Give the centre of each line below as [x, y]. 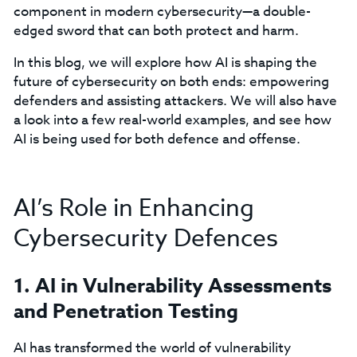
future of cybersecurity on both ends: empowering [171, 82]
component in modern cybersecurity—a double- [162, 12]
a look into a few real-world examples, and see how [172, 120]
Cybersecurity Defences [145, 239]
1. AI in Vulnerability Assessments [172, 286]
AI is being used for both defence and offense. [157, 139]
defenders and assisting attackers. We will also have [175, 101]
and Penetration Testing [126, 312]
